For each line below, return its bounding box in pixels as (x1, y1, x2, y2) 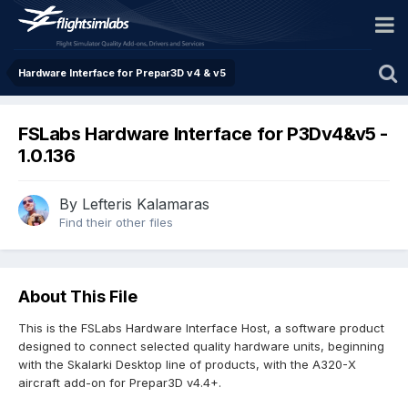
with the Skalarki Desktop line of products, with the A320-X (18, 357, 356, 372)
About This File (18, 287, 138, 307)
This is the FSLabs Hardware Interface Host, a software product (18, 321, 384, 336)
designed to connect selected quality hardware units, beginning (18, 339, 384, 354)
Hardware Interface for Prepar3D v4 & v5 (18, 66, 226, 79)
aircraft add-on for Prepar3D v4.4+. (18, 375, 221, 391)
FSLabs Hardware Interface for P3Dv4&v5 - (18, 123, 389, 146)
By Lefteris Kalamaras (59, 195, 209, 214)
